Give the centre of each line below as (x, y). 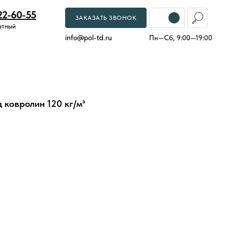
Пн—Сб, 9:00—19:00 (181, 38)
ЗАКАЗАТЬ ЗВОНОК (106, 18)
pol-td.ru (98, 38)
